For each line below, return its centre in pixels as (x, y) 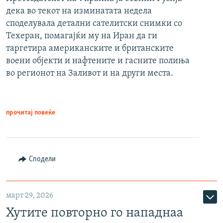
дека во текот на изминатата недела (79, 11)
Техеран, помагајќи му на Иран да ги (82, 36)
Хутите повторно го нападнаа (95, 213)
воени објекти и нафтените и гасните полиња (98, 61)
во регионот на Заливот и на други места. (90, 73)
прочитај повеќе (31, 112)
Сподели (42, 159)
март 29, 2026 (30, 195)
